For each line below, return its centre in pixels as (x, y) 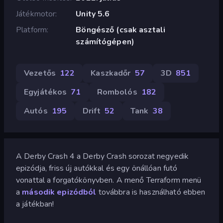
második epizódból (59, 192)
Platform (32, 30)
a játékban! (35, 204)
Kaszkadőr (111, 73)
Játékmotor (36, 14)
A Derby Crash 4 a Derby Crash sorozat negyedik (103, 156)
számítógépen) (105, 42)
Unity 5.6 (93, 14)
